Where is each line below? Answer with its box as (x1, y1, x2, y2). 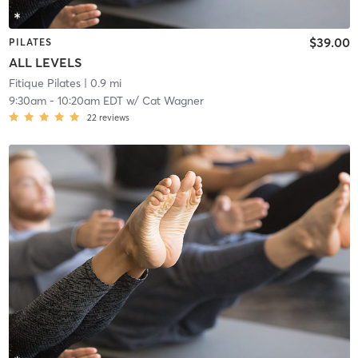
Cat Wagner (141, 93, 204, 109)
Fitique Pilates (8, 76, 81, 91)
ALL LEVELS (8, 54, 82, 71)
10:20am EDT (57, 93, 123, 109)
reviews (98, 112, 129, 124)
